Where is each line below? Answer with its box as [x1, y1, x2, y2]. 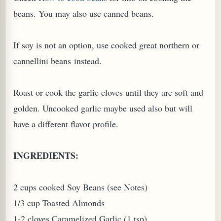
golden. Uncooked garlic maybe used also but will [13, 102, 192, 114]
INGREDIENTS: [13, 149, 78, 162]
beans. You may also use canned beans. [13, 7, 154, 19]
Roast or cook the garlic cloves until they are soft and [13, 86, 203, 98]
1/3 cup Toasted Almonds [13, 197, 105, 209]
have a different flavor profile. [13, 118, 118, 130]
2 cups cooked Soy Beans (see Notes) [13, 181, 147, 193]
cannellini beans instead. [13, 55, 102, 67]
